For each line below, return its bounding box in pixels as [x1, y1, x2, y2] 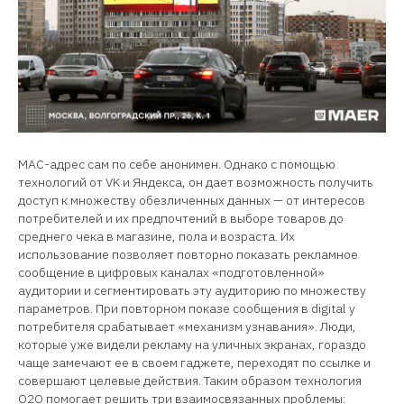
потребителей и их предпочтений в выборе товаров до [18, 209, 344, 226]
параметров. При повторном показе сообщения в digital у [18, 299, 355, 317]
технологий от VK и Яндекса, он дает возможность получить [18, 173, 373, 190]
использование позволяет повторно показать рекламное [18, 245, 358, 262]
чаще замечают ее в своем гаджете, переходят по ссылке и [18, 353, 371, 371]
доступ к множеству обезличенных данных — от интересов [18, 191, 365, 208]
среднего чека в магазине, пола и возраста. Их [18, 227, 295, 244]
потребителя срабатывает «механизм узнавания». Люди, [18, 317, 356, 335]
